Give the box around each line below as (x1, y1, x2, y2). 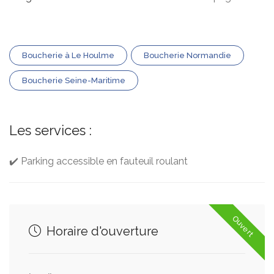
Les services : (9, 122, 92, 138)
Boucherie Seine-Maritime (22, 76, 125, 85)
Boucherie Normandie (144, 51, 231, 60)
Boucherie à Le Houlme (22, 51, 114, 60)
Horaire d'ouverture (43, 224, 158, 239)
